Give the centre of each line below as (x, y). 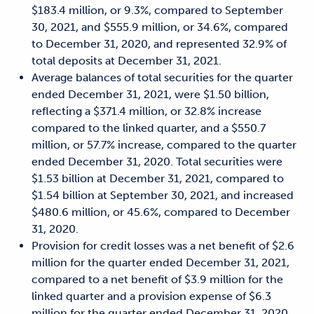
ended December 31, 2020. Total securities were (157, 162)
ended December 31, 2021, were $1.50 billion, (150, 94)
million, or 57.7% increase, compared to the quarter (164, 145)
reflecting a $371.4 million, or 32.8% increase (146, 111)
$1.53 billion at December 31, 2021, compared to (158, 178)
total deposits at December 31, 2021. (127, 61)
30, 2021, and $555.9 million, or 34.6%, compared (160, 27)
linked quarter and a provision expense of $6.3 (151, 296)
